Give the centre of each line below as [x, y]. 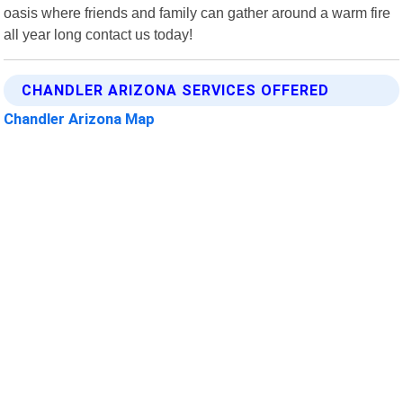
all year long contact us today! [99, 34]
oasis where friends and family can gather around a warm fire [197, 12]
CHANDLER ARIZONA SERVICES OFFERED [176, 90]
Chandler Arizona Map [80, 118]
